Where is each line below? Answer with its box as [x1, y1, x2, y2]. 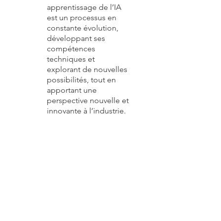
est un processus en [47, 13, 116, 22]
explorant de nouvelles [47, 65, 127, 74]
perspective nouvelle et [47, 96, 129, 105]
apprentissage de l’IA [47, 2, 121, 12]
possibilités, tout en [47, 75, 116, 84]
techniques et [47, 54, 95, 64]
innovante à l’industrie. [47, 106, 126, 115]
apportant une [47, 85, 97, 95]
